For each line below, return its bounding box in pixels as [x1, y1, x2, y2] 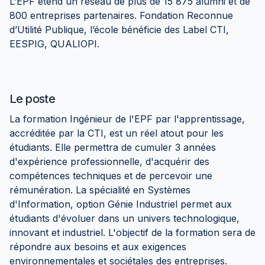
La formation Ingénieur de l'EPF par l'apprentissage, [9, 113, 245, 125]
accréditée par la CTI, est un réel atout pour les [9, 127, 224, 139]
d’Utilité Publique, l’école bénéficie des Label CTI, [9, 24, 229, 35]
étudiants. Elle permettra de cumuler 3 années [9, 141, 216, 153]
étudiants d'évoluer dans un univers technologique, [9, 212, 240, 224]
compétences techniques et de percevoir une [9, 170, 212, 182]
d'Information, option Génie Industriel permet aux [9, 198, 232, 210]
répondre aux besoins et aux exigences [9, 241, 186, 253]
